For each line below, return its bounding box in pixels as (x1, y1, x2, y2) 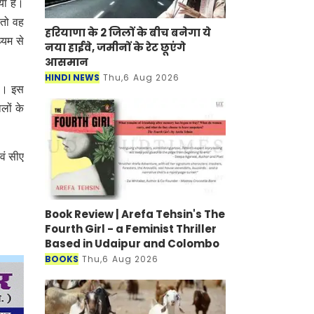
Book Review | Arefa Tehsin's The (45, 207, 225, 222)
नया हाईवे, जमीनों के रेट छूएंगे (45, 39, 186, 55)
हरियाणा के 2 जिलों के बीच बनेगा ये (45, 25, 211, 40)
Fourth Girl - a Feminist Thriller (45, 221, 217, 237)
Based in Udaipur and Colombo (45, 236, 219, 252)
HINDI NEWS (45, 71, 100, 83)
